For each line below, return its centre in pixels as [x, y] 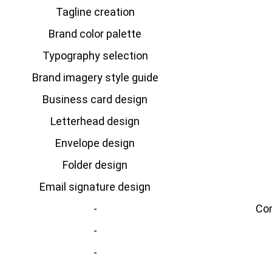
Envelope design [95, 143]
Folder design [95, 165]
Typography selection [95, 56]
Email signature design [95, 187]
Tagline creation [95, 12]
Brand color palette [95, 34]
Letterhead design [95, 121]
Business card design [95, 99]
